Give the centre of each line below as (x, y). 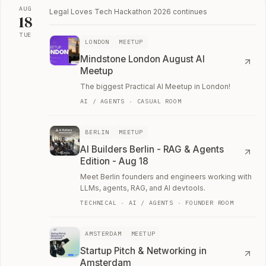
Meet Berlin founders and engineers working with (166, 176)
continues (189, 11)
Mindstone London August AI (143, 59)
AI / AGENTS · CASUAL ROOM (131, 101)
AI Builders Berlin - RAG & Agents (152, 149)
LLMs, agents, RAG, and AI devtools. (143, 188)
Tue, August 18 (44, 44)
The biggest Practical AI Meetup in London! (156, 86)
